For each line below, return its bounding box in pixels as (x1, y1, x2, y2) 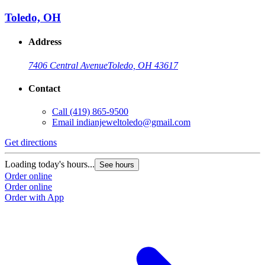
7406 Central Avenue (28, 60, 108, 70)
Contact (28, 83, 60, 94)
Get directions (5, 137, 57, 148)
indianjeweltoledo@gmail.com (76, 117, 190, 128)
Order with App (5, 192, 64, 203)
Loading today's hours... (5, 159, 95, 170)
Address (28, 37, 62, 47)
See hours (99, 160, 134, 170)
